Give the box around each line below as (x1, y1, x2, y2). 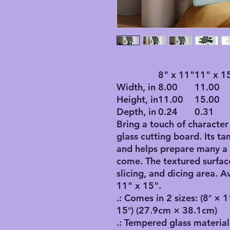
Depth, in (117, 106, 156, 118)
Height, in (117, 93, 158, 106)
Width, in (117, 81, 156, 93)
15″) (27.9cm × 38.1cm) (117, 204, 217, 217)
